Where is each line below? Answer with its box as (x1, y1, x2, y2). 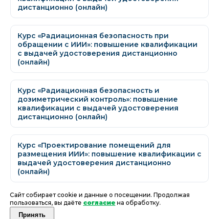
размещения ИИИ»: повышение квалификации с (18, 150, 201, 159)
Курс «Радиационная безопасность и (18, 86, 159, 95)
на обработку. (115, 199, 161, 207)
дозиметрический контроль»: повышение (18, 95, 178, 104)
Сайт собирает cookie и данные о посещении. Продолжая (10, 191, 190, 199)
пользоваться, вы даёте (10, 199, 83, 207)
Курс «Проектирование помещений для (18, 141, 171, 150)
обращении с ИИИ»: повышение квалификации (18, 40, 197, 49)
